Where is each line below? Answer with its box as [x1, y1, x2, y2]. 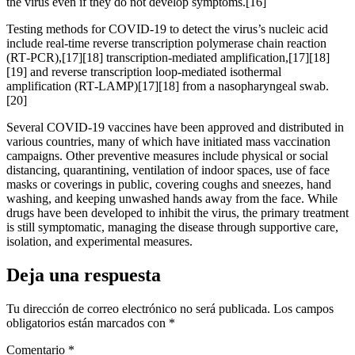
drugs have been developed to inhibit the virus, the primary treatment [6, 205, 349, 219]
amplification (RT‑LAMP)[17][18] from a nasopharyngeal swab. [6, 78, 329, 93]
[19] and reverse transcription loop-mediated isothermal [6, 64, 281, 78]
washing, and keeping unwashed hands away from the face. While [6, 191, 338, 205]
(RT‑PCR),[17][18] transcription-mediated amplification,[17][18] [6, 50, 330, 64]
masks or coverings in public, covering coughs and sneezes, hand [6, 177, 331, 191]
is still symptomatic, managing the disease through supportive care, [6, 219, 338, 234]
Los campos [273, 301, 334, 315]
